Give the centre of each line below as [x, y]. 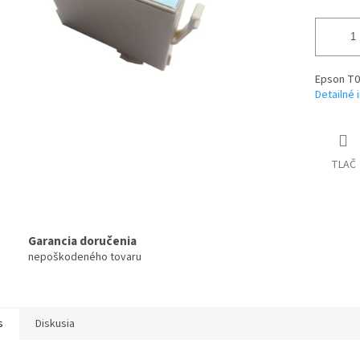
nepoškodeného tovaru [85, 257]
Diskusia [55, 324]
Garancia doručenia [82, 241]
